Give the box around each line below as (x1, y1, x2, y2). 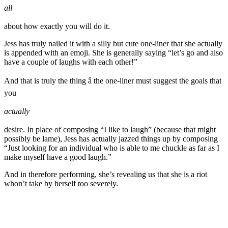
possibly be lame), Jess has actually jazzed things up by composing (4, 134, 218, 144)
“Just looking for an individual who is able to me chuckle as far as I (4, 144, 219, 153)
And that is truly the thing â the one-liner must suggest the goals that (4, 76, 221, 85)
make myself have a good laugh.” (4, 153, 111, 162)
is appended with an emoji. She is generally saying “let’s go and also (4, 48, 223, 58)
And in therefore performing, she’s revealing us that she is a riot (4, 170, 207, 179)
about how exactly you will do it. (4, 22, 110, 31)
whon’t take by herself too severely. (4, 179, 118, 188)
